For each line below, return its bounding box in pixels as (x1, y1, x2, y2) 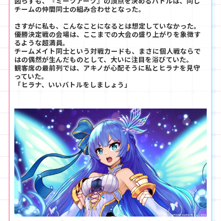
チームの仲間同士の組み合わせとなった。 (14, 4, 146, 14)
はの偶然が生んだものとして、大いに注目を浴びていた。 (14, 54, 193, 65)
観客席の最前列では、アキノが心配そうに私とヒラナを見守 (14, 63, 200, 73)
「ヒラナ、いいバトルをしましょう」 (14, 79, 131, 90)
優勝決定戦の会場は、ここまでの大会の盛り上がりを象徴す (14, 29, 201, 39)
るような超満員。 (14, 37, 70, 48)
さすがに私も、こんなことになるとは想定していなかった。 (14, 21, 201, 31)
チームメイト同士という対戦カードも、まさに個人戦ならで (14, 46, 201, 56)
